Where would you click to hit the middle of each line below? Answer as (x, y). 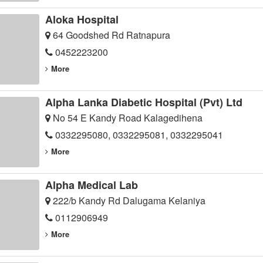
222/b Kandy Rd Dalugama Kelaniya (128, 201)
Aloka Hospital (82, 20)
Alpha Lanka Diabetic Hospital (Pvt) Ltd (144, 102)
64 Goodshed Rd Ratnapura (110, 35)
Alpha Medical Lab (91, 185)
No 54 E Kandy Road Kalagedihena (126, 118)
